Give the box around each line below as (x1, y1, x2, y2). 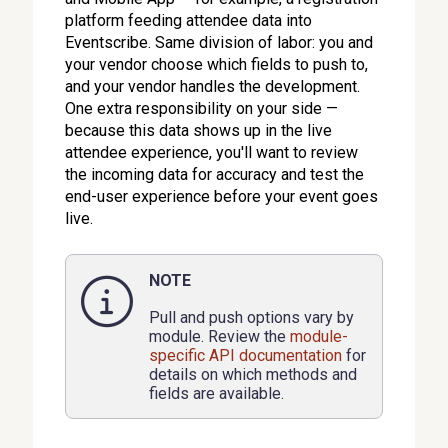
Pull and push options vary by (149, 308, 355, 327)
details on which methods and (149, 365, 358, 384)
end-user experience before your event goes (65, 187, 379, 206)
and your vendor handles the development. (65, 77, 361, 96)
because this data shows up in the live (65, 121, 333, 140)
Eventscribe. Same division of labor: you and (65, 33, 374, 52)
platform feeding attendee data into (65, 11, 313, 30)
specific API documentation (149, 346, 343, 365)
